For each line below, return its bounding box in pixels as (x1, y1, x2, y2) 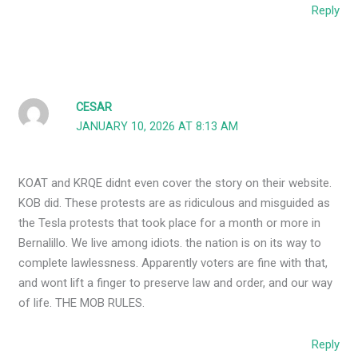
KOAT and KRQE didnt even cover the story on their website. (18, 176, 332, 191)
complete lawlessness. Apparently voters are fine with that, (18, 256, 328, 271)
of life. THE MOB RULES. (18, 296, 145, 311)
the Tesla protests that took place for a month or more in (18, 216, 321, 231)
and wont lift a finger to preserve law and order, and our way (18, 276, 333, 291)
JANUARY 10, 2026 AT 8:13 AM (76, 120, 239, 134)
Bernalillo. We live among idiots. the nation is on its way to (18, 236, 322, 251)
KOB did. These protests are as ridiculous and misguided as (18, 196, 331, 211)
